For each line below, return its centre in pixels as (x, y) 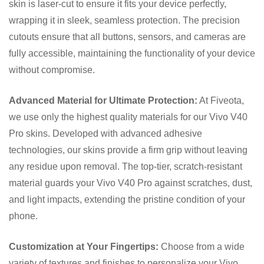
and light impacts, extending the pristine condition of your (127, 199)
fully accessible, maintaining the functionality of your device (132, 53)
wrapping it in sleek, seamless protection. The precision (124, 20)
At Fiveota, (221, 100)
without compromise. (52, 70)
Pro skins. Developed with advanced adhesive (105, 133)
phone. (23, 216)
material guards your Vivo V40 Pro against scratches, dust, (131, 183)
